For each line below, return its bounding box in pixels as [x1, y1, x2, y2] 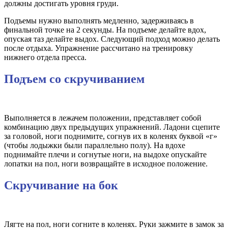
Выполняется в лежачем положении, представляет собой [4, 113, 202, 123]
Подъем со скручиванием [4, 72, 145, 86]
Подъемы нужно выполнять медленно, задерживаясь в [4, 16, 194, 25]
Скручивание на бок [4, 179, 118, 192]
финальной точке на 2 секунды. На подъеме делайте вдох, [4, 25, 206, 35]
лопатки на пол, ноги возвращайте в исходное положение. [4, 159, 208, 168]
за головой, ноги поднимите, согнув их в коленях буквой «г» [4, 132, 217, 141]
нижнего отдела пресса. [4, 53, 87, 62]
